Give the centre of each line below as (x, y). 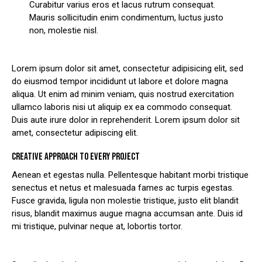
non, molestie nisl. (64, 30)
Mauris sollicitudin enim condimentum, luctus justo (126, 17)
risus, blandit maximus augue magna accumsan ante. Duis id (127, 214)
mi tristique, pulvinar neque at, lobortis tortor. (97, 227)
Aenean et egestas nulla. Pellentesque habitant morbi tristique (130, 175)
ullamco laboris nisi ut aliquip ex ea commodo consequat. (122, 107)
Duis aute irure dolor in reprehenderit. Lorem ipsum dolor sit (126, 120)
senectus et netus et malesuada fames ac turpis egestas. (123, 188)
